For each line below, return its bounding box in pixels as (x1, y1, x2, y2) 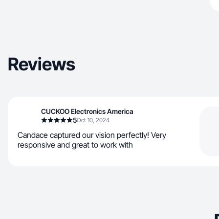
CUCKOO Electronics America (41, 107, 133, 115)
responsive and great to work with (18, 140, 133, 150)
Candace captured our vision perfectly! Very (18, 130, 166, 140)
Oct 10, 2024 (77, 116, 109, 124)
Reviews (8, 53, 75, 75)
